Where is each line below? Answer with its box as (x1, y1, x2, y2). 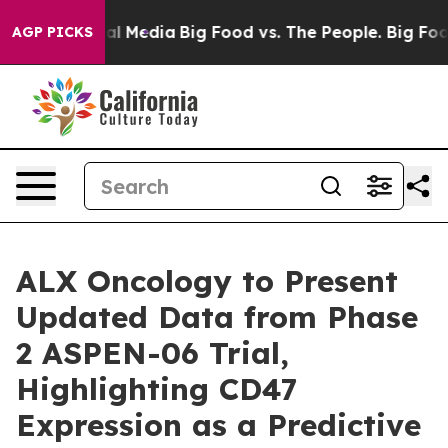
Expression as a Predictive (16, 406, 421, 444)
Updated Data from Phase (16, 298, 418, 336)
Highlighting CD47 (16, 370, 298, 408)
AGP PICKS (12, 23, 93, 41)
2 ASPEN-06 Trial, (16, 334, 289, 372)
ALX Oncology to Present (16, 262, 398, 300)
